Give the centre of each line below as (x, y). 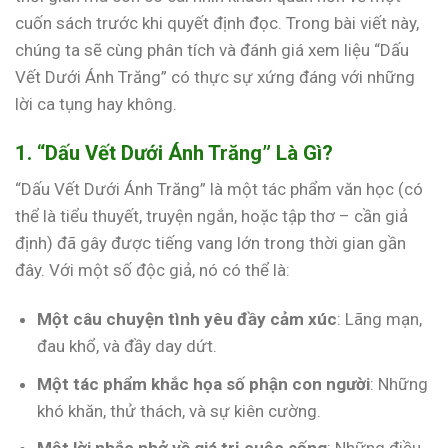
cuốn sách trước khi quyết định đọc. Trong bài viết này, (217, 22)
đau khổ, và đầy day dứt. (127, 346)
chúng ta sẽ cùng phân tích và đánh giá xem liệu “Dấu (212, 49)
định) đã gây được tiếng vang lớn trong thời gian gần (210, 243)
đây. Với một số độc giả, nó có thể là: (152, 270)
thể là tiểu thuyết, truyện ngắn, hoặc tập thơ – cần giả (211, 216)
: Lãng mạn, (380, 319)
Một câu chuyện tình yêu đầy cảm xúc (187, 319)
